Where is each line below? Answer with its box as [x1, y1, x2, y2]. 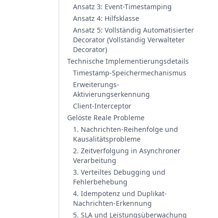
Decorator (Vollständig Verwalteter [73, 35, 185, 44]
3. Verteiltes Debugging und [73, 167, 165, 177]
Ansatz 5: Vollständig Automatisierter [73, 25, 194, 35]
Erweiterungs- [73, 80, 119, 89]
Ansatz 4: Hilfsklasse [73, 14, 139, 23]
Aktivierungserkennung [73, 90, 150, 99]
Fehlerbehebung [73, 177, 127, 186]
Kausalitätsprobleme [73, 134, 141, 144]
